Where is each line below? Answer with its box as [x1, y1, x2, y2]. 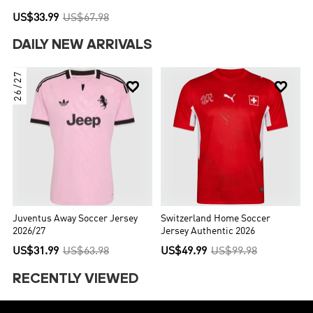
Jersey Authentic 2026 [161, 226, 255, 236]
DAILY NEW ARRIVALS [13, 38, 153, 53]
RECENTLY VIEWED [13, 272, 139, 286]
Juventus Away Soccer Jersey [13, 214, 138, 224]
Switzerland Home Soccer [161, 214, 270, 224]
